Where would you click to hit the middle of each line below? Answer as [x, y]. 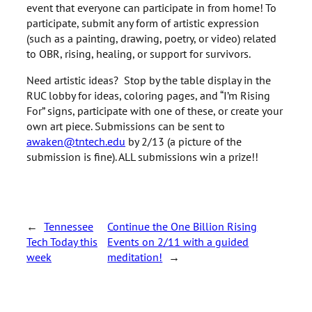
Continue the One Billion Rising [182, 226]
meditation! [135, 256]
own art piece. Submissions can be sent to [126, 126]
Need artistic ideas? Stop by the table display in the [149, 80]
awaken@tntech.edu [76, 141]
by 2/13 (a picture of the [184, 141]
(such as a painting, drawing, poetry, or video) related [151, 38]
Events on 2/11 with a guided [178, 241]
